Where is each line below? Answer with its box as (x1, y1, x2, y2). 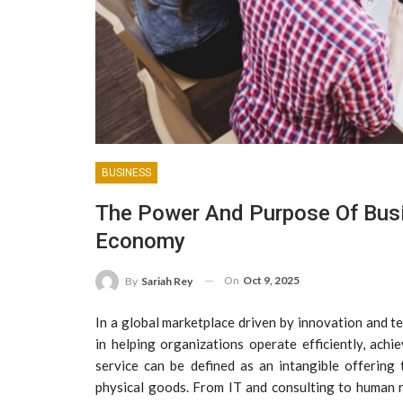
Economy (95, 228, 185, 254)
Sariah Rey (141, 273, 193, 288)
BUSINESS (102, 166, 151, 179)
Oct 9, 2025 (243, 273, 300, 287)
